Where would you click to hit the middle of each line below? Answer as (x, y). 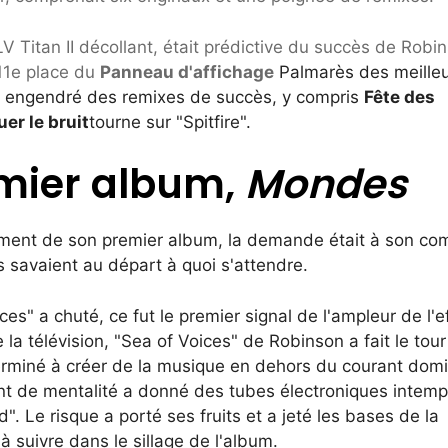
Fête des (399, 96)
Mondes (326, 184)
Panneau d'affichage (187, 71)
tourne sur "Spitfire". (170, 121)
